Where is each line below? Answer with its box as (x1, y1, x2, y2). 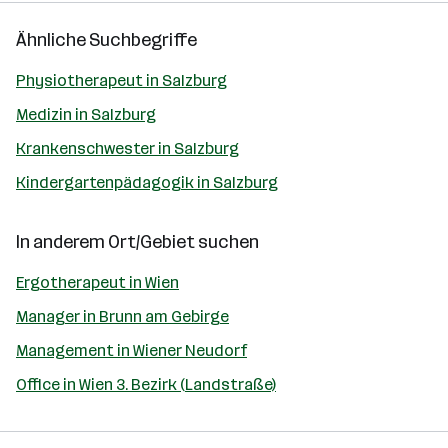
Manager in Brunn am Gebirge (16, 307, 229, 326)
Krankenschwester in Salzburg (16, 139, 239, 158)
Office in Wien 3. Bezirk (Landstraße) (16, 375, 276, 394)
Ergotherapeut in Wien (16, 273, 179, 292)
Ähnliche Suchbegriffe (16, 29, 197, 51)
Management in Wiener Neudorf (16, 341, 247, 360)
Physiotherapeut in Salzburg (16, 71, 227, 90)
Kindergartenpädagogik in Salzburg (16, 173, 278, 192)
